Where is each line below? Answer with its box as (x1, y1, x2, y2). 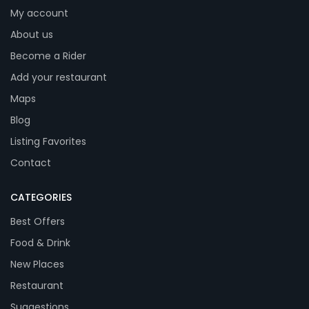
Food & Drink (10, 236, 70, 250)
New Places (10, 257, 64, 272)
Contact (10, 156, 51, 170)
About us (10, 28, 53, 42)
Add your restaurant (10, 70, 107, 85)
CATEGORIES (10, 190, 72, 205)
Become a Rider (10, 49, 86, 63)
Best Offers (10, 215, 65, 229)
